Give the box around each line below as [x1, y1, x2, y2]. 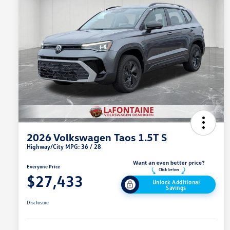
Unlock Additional [152, 178, 200, 185]
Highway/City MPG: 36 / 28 [27, 143, 101, 151]
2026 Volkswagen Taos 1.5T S [27, 131, 167, 144]
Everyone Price [27, 163, 60, 170]
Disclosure [27, 199, 49, 206]
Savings [166, 184, 186, 191]
